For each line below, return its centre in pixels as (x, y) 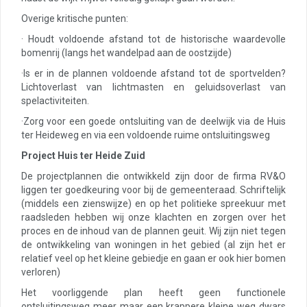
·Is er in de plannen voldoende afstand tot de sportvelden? (153, 73)
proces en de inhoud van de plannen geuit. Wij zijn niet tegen (153, 231)
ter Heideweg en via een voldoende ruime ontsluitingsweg (146, 135)
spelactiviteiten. (55, 101)
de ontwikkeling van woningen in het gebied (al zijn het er (153, 245)
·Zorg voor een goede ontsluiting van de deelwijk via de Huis (153, 121)
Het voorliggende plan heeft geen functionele (153, 293)
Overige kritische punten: (75, 19)
